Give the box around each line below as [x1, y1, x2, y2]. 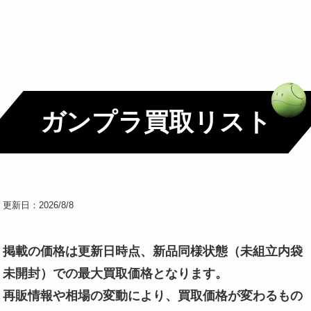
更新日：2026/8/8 [3, 200, 74, 211]
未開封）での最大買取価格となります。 [3, 267, 228, 281]
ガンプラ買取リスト [40, 108, 271, 137]
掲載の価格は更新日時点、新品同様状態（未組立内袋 [3, 244, 303, 259]
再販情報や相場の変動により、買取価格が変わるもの [3, 289, 303, 303]
